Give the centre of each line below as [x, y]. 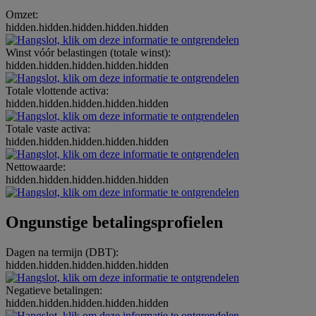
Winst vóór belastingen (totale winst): [88, 53]
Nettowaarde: [36, 167]
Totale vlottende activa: [57, 91]
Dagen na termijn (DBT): [62, 252]
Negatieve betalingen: [54, 290]
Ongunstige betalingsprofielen [114, 223]
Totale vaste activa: [48, 129]
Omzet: [22, 15]
